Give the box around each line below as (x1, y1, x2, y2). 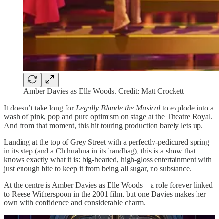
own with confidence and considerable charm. (4, 198, 146, 207)
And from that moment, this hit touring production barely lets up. (4, 121, 203, 130)
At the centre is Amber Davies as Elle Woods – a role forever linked (4, 180, 213, 189)
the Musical (125, 103, 162, 112)
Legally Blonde (76, 103, 123, 112)
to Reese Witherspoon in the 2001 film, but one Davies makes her (4, 189, 206, 198)
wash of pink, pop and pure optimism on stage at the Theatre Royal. (4, 112, 213, 121)
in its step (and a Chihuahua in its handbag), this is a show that (4, 146, 196, 155)
